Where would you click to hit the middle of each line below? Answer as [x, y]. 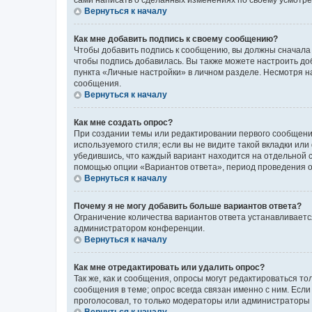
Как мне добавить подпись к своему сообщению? [176, 39]
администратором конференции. [139, 228]
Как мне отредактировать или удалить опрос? [169, 267]
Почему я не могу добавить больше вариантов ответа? [188, 206]
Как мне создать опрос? [123, 123]
